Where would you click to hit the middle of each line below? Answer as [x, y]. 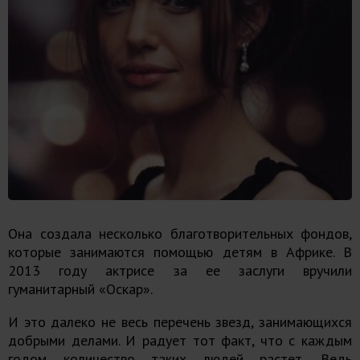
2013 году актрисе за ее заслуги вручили [180, 271]
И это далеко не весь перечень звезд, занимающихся [180, 322]
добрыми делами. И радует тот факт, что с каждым [180, 341]
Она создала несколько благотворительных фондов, [180, 234]
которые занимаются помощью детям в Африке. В [180, 252]
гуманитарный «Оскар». [80, 289]
